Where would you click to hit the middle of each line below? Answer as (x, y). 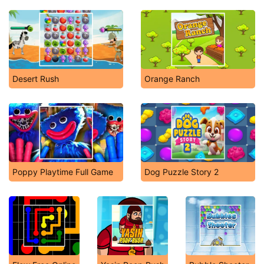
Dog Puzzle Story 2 (181, 172)
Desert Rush (36, 79)
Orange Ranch (172, 79)
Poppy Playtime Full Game (63, 172)
